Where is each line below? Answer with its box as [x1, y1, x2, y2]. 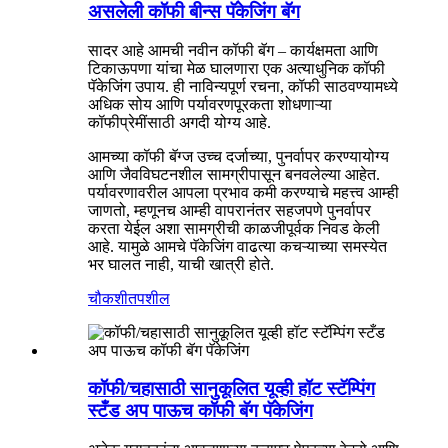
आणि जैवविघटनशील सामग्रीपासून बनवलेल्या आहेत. [88, 165, 380, 183]
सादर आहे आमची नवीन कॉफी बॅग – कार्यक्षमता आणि [88, 41, 378, 59]
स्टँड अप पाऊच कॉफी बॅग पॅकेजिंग [88, 400, 313, 422]
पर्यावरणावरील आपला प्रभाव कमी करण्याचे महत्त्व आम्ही [88, 183, 399, 201]
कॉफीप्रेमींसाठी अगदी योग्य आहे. [88, 113, 271, 131]
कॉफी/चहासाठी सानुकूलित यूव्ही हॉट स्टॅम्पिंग [88, 378, 375, 400]
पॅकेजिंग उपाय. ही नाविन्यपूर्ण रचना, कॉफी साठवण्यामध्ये [88, 77, 398, 95]
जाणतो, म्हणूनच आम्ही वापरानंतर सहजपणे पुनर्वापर [88, 201, 371, 219]
